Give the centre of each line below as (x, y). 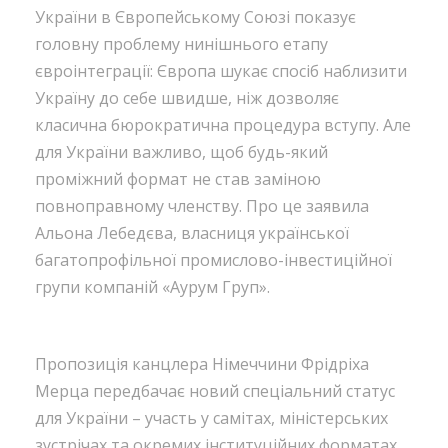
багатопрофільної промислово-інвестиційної (213, 259)
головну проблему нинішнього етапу (181, 43)
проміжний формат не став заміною (178, 178)
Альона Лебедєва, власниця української (192, 232)
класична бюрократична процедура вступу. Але (223, 124)
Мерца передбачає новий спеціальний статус (215, 390)
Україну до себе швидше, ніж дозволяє (187, 97)
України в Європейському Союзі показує (195, 16)
